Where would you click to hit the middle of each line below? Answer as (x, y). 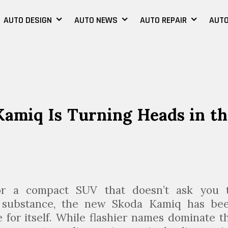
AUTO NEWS (96, 20)
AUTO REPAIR (163, 20)
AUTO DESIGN (27, 20)
